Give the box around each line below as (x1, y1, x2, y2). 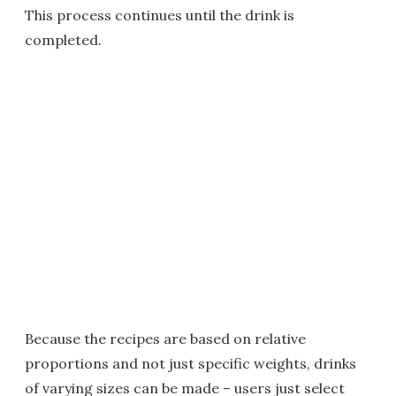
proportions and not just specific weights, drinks (25, 354, 356, 373)
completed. (25, 31, 102, 49)
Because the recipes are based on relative (25, 330, 306, 348)
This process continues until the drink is (25, 6, 294, 25)
